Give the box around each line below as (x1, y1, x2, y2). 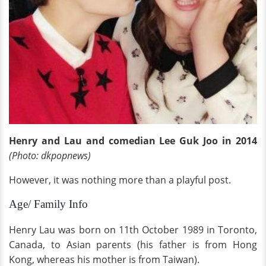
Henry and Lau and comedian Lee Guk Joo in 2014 (9, 134, 257, 148)
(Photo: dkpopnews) (9, 149, 91, 163)
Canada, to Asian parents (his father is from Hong (9, 238, 257, 252)
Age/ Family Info (9, 198, 88, 211)
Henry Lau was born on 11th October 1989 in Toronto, (9, 223, 257, 237)
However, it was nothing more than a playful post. (9, 173, 231, 187)
